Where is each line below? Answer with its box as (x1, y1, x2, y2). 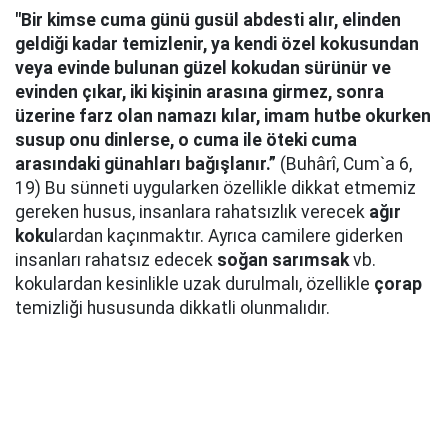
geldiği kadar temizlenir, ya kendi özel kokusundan (15, 34, 419, 55)
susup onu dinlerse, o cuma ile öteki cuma (15, 130, 357, 151)
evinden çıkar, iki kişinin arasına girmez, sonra (15, 82, 384, 103)
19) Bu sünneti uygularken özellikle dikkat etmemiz (15, 178, 416, 199)
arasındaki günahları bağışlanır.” (15, 154, 276, 175)
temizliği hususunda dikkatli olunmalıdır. (15, 298, 330, 319)
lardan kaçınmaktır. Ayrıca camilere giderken (54, 226, 403, 247)
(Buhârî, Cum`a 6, (276, 154, 412, 175)
